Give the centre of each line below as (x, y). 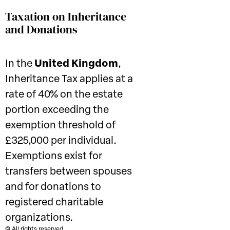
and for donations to (53, 187)
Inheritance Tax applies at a (69, 80)
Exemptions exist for (54, 157)
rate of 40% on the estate (64, 95)
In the (20, 64)
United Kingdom (76, 64)
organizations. (39, 218)
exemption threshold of (60, 126)
